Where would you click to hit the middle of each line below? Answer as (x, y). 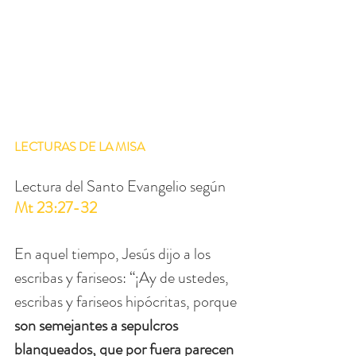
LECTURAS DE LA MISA (81, 146)
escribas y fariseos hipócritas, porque (127, 301)
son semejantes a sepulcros (98, 325)
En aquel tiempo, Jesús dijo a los (114, 253)
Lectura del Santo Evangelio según (122, 186)
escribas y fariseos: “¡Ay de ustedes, (123, 277)
